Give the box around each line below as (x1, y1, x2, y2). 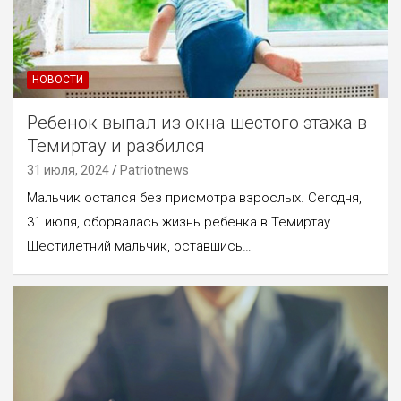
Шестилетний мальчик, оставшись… (27, 237, 252, 254)
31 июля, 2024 (27, 162, 109, 177)
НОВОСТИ (32, 73, 83, 86)
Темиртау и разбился (27, 134, 205, 157)
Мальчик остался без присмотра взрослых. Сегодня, (27, 189, 362, 206)
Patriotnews (120, 162, 189, 177)
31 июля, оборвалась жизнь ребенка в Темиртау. (27, 213, 334, 230)
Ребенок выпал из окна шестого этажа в (27, 111, 367, 133)
